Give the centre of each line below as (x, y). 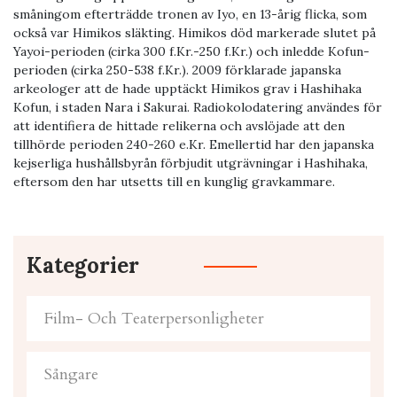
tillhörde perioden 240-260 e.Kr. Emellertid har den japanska (194, 145)
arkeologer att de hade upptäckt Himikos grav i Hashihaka (187, 89)
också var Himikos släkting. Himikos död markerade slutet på (195, 33)
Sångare (71, 375)
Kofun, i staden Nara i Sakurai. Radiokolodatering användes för (198, 108)
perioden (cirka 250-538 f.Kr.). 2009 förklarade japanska (177, 70)
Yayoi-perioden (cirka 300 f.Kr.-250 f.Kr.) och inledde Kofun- (191, 52)
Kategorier (83, 266)
